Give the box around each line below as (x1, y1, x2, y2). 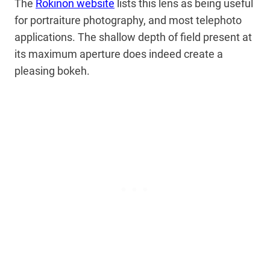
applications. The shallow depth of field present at (14, 31, 252, 44)
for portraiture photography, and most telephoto (14, 14, 242, 27)
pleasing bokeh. (14, 64, 92, 78)
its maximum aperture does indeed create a (14, 48, 223, 61)
